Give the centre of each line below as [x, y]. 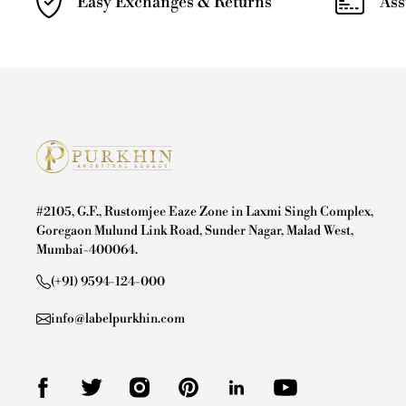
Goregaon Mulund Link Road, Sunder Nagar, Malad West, [195, 231]
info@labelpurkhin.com [118, 319]
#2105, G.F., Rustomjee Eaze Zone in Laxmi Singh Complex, [205, 212]
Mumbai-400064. [87, 250]
